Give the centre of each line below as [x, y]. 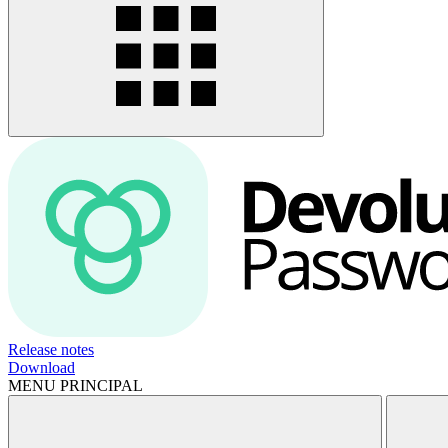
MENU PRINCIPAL [75, 385]
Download [41, 367]
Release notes [51, 349]
